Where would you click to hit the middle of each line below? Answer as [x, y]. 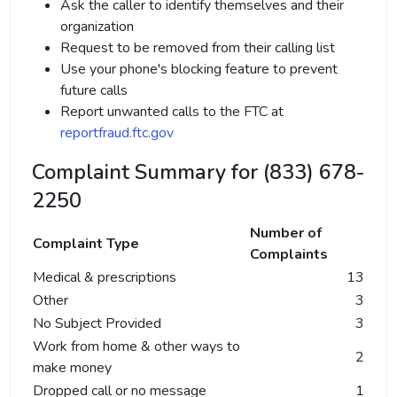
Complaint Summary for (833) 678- [198, 172]
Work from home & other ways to [136, 346]
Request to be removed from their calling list [198, 48]
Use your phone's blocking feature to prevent [199, 69]
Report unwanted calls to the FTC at [172, 112]
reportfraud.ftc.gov [117, 133]
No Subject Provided [97, 323]
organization [97, 27]
